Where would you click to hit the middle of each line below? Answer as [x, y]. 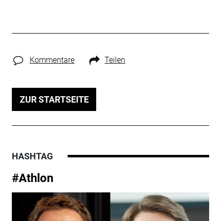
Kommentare [52, 60]
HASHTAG [32, 156]
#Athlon [32, 178]
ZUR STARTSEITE [54, 99]
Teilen [115, 60]
